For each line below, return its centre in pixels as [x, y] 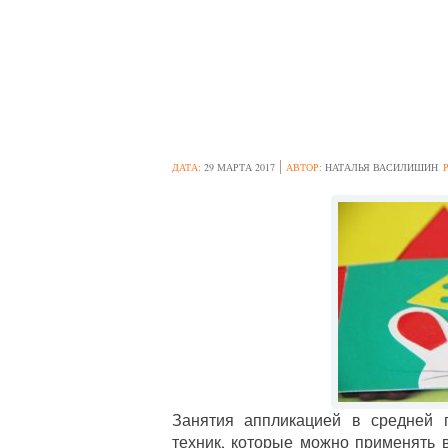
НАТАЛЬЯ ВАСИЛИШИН [381, 167]
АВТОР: [305, 167]
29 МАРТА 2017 [239, 167]
